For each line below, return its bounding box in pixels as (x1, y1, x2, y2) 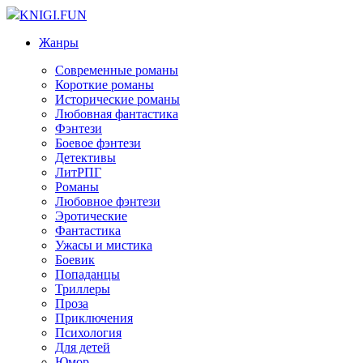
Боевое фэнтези (55, 136, 141, 150)
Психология (55, 326, 122, 340)
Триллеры (55, 282, 110, 296)
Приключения (55, 311, 133, 325)
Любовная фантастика (55, 107, 178, 121)
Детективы (55, 151, 116, 164)
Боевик (55, 253, 95, 267)
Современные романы (55, 63, 178, 77)
